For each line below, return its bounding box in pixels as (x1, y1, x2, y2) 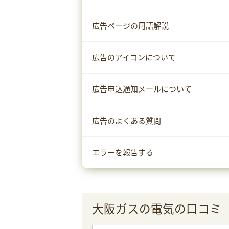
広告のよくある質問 (92, 116, 161, 126)
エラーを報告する (92, 147, 153, 157)
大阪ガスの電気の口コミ (92, 201, 221, 216)
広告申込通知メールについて (92, 84, 192, 94)
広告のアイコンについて (92, 52, 176, 62)
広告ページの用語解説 (92, 20, 169, 31)
